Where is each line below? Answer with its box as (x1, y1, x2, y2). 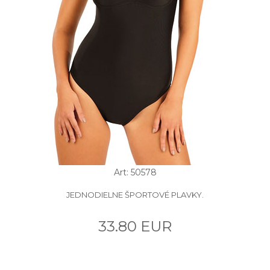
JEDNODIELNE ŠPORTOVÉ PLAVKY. (66, 189, 204, 199)
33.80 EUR (98, 217, 172, 235)
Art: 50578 (113, 166, 157, 178)
